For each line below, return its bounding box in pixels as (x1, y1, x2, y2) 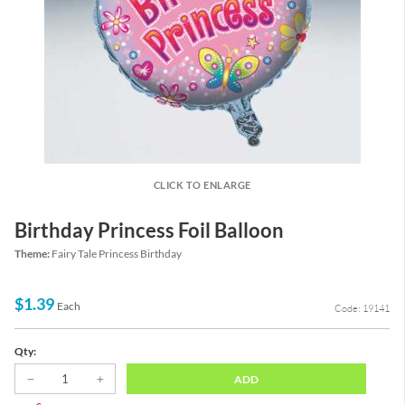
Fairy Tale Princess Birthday (52, 247, 182, 261)
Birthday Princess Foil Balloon (14, 218, 284, 242)
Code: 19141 (334, 302, 390, 316)
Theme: (14, 247, 52, 261)
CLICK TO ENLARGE (153, 179, 251, 191)
